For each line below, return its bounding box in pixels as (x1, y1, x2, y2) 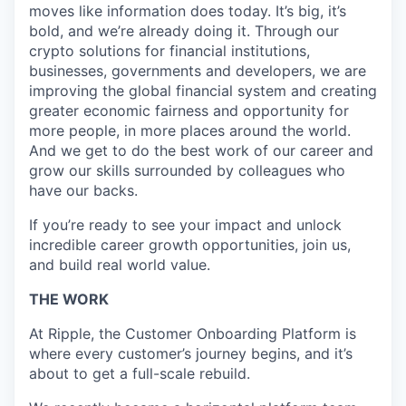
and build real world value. (29, 256, 210, 274)
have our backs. (29, 181, 138, 199)
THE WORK (29, 290, 109, 308)
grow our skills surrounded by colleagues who (29, 161, 345, 179)
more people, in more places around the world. (29, 121, 351, 140)
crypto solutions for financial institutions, (29, 42, 310, 60)
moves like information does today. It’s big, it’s (29, 2, 346, 20)
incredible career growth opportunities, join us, (29, 236, 351, 254)
